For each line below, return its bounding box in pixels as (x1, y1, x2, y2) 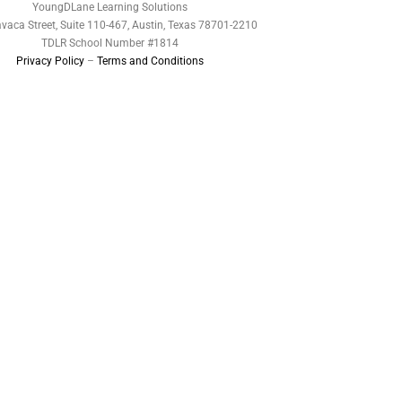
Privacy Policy (15, 55, 84, 67)
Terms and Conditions (96, 55, 204, 67)
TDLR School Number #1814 (40, 37, 179, 49)
